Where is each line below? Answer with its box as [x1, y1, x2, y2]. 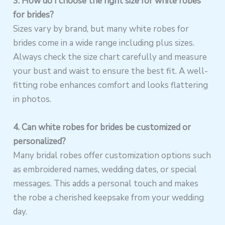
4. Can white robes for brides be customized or [13, 121, 191, 133]
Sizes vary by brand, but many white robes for [13, 23, 189, 35]
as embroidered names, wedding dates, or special [13, 163, 197, 175]
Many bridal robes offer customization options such [13, 149, 211, 161]
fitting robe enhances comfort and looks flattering [13, 79, 208, 91]
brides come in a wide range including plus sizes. [13, 37, 195, 49]
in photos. [13, 93, 52, 105]
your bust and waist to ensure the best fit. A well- [13, 65, 208, 77]
